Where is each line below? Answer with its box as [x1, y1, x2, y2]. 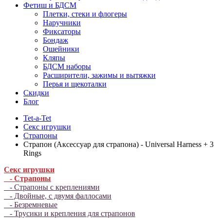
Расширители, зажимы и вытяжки [43, 71, 156, 79]
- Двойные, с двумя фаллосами [4, 192, 111, 200]
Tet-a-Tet [23, 114, 51, 122]
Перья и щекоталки [43, 80, 107, 88]
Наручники [43, 18, 81, 27]
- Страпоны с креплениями [4, 183, 100, 191]
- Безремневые [4, 200, 57, 209]
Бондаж [43, 36, 68, 44]
